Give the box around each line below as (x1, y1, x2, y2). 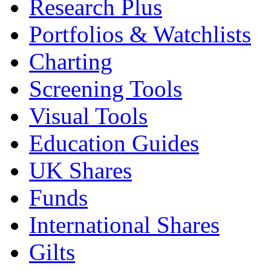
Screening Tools (29, 76, 182, 102)
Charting (29, 48, 113, 75)
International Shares (29, 212, 220, 238)
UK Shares (29, 157, 132, 184)
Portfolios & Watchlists (29, 21, 251, 48)
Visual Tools (29, 103, 148, 129)
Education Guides (29, 130, 199, 157)
